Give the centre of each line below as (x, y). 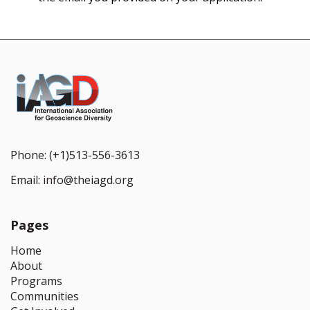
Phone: (30, 155)
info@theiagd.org (88, 180)
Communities (45, 296)
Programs (36, 281)
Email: (27, 180)
